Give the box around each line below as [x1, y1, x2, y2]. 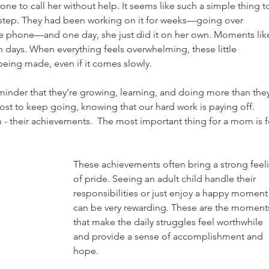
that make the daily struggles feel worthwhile [73, 216, 265, 228]
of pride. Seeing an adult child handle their [73, 172, 258, 184]
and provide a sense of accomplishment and [73, 230, 265, 242]
